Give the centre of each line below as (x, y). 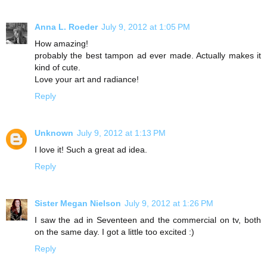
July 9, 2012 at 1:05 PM (146, 27)
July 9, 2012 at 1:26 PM (169, 203)
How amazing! (61, 43)
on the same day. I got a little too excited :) (114, 232)
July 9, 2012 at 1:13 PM (121, 133)
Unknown (54, 133)
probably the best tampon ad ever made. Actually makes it (148, 55)
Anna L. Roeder (66, 27)
